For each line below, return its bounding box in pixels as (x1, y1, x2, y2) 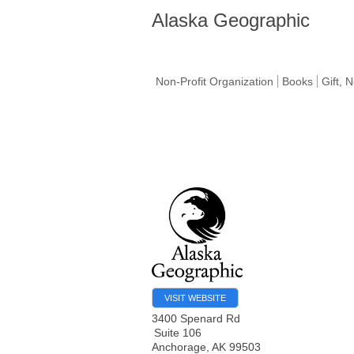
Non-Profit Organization (156, 75, 273, 88)
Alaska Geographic (152, 9, 310, 31)
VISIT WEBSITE (164, 292, 226, 303)
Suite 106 (154, 326, 201, 339)
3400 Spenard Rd (152, 311, 240, 325)
